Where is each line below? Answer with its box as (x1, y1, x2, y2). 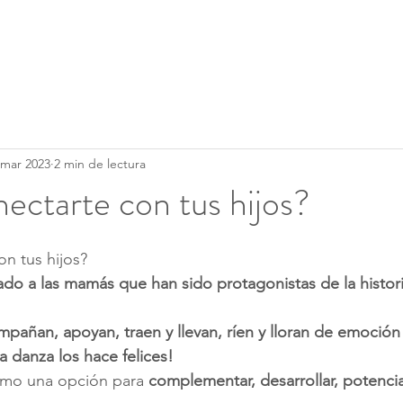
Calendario (276, 22, 361, 40)
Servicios (149, 22, 219, 40)
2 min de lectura (54, 155, 146, 172)
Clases (41, 22, 92, 40)
